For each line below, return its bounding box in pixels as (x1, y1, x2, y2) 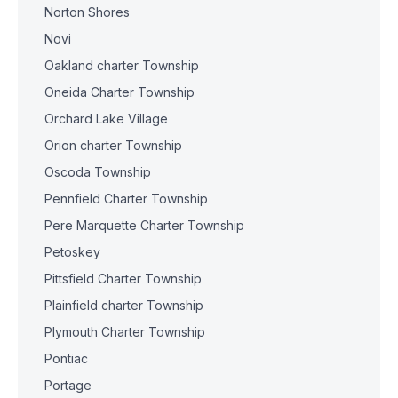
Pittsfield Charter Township (44, 271, 202, 286)
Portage (44, 378, 92, 393)
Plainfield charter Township (44, 298, 203, 313)
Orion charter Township (44, 138, 182, 153)
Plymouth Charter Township (44, 324, 205, 339)
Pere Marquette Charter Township (44, 218, 244, 233)
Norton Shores (44, 4, 130, 20)
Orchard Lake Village (44, 111, 168, 126)
